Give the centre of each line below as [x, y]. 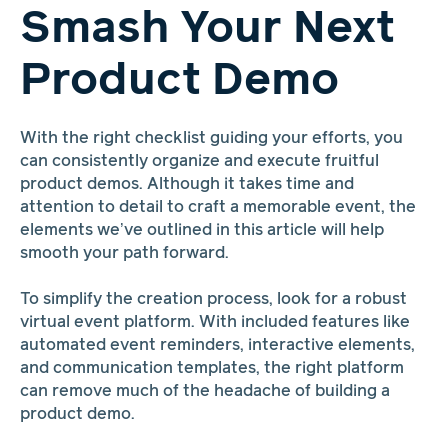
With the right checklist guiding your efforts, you [211, 138]
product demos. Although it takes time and [186, 184]
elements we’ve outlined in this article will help [201, 230]
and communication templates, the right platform [211, 369]
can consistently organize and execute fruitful [199, 161]
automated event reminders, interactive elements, [217, 346]
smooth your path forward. [124, 253]
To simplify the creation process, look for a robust [213, 300]
